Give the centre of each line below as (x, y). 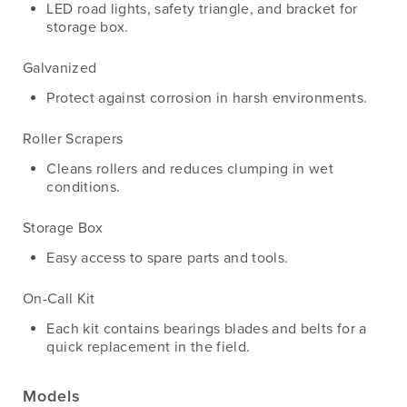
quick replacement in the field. (149, 347)
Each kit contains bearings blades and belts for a (207, 329)
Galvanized (60, 68)
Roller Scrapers (73, 139)
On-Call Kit (59, 299)
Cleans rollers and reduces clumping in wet (190, 169)
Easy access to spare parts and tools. (168, 258)
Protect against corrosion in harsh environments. (207, 98)
